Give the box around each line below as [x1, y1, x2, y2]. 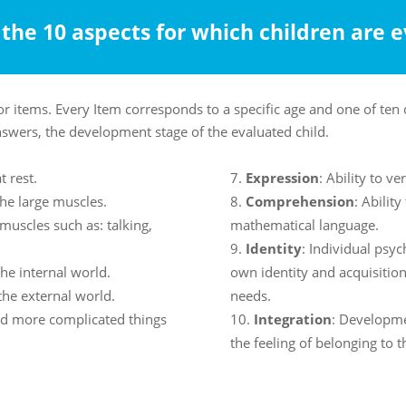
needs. [229, 286, 271, 305]
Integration [253, 310, 332, 329]
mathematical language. [229, 216, 379, 235]
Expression [245, 169, 319, 188]
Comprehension [245, 192, 354, 211]
